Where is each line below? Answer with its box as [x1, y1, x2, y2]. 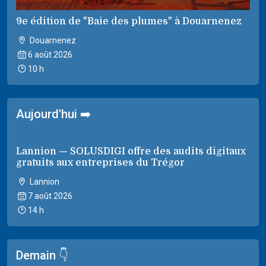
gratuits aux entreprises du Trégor [16, 157, 185, 168]
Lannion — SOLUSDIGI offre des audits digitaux [16, 145, 246, 157]
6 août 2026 [27, 49, 72, 59]
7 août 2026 [27, 191, 72, 201]
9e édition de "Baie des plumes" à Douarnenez [16, 15, 242, 27]
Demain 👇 [16, 248, 68, 262]
